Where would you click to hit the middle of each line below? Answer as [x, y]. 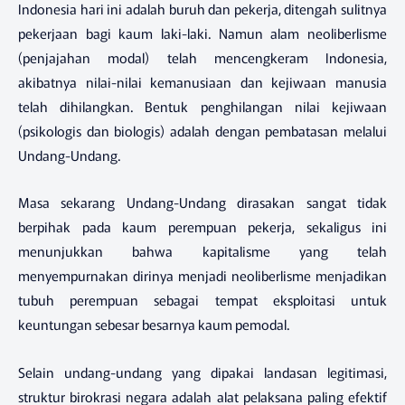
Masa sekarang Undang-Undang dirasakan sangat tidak [202, 202]
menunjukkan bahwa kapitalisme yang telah [202, 251]
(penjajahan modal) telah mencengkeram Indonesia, [202, 57]
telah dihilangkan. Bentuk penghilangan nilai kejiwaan [202, 106]
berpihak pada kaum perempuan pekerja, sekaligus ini [202, 227]
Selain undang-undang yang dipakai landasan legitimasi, [202, 372]
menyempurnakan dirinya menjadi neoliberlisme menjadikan [202, 276]
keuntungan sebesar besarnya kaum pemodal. [154, 325]
